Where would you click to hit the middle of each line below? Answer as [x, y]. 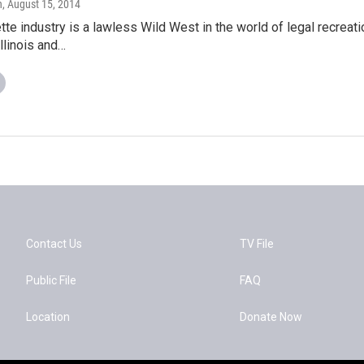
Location [48, 317]
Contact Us [54, 244]
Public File [51, 280]
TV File [257, 244]
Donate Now [271, 317]
